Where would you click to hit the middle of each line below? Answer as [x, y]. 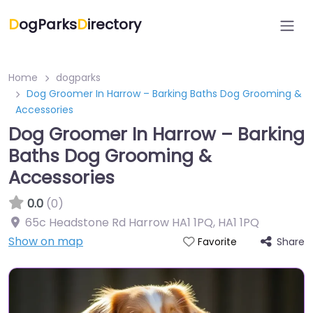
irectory [114, 24]
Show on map [46, 241]
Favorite [217, 242]
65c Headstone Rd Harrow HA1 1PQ [119, 223]
